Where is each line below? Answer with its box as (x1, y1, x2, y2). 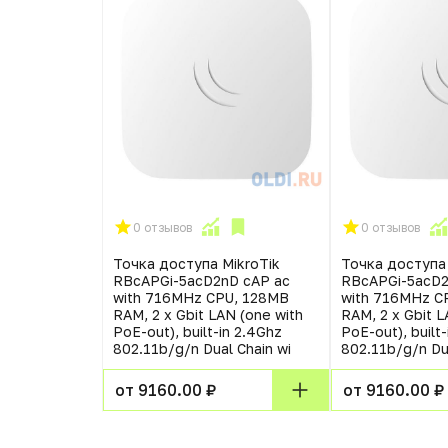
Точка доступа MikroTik (113, 255, 280, 272)
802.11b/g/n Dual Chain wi (113, 340, 291, 357)
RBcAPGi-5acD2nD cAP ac (113, 272, 290, 289)
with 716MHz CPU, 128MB (113, 289, 289, 306)
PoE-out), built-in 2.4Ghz (113, 323, 282, 340)
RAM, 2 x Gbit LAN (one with (113, 306, 303, 323)
